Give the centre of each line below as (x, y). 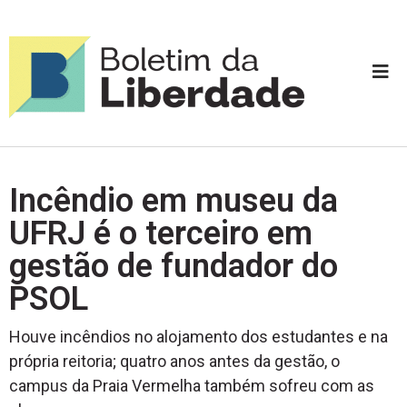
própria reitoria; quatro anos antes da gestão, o (174, 361)
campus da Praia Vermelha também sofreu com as (192, 385)
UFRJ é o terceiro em (161, 233)
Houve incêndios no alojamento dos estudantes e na (199, 336)
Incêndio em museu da (174, 200)
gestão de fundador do (174, 266)
